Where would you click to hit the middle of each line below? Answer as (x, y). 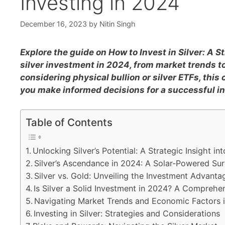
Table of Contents (69, 122)
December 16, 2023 (53, 24)
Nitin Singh (118, 24)
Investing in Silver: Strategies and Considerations (127, 213)
